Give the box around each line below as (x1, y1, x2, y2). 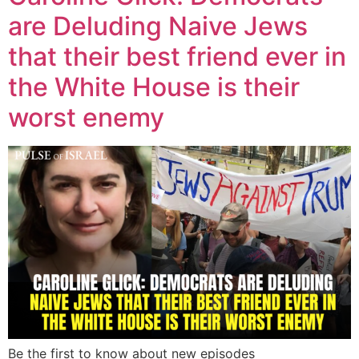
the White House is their (8, 71, 300, 103)
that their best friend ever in (8, 41, 346, 73)
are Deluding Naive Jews (8, 10, 308, 42)
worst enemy (8, 102, 164, 134)
